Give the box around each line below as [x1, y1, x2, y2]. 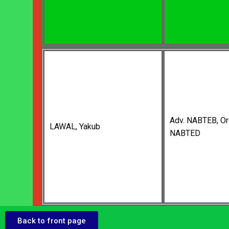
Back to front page [17, 216, 86, 226]
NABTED [170, 128, 201, 138]
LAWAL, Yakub [50, 122, 100, 132]
